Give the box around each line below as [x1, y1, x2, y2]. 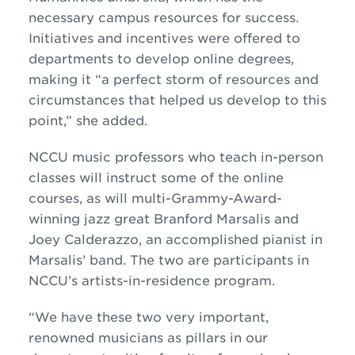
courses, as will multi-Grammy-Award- [28, 191, 282, 206]
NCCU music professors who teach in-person [28, 150, 323, 165]
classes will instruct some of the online [28, 170, 284, 185]
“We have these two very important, [28, 310, 269, 325]
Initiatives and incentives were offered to [28, 31, 300, 46]
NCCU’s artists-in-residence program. [28, 273, 275, 288]
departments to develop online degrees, [28, 52, 294, 67]
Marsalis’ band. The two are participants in [28, 253, 309, 268]
